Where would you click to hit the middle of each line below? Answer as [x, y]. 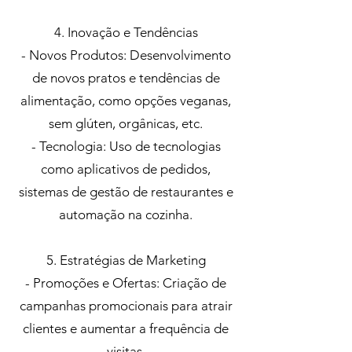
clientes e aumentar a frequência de [126, 328]
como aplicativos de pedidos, [126, 169]
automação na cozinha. [126, 214]
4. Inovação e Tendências [126, 32]
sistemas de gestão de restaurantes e [126, 192]
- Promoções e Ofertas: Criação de [126, 283]
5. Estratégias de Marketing [126, 260]
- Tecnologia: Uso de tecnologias [126, 146]
